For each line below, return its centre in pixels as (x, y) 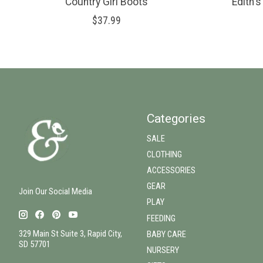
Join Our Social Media (55, 192)
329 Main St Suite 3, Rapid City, (70, 233)
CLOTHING (164, 154)
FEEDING (161, 218)
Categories (176, 118)
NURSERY (163, 250)
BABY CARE (166, 234)
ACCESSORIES (171, 171)
